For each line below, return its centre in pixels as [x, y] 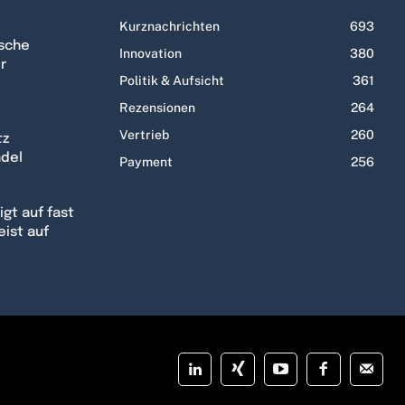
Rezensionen [157, 108]
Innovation [151, 54]
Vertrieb [144, 135]
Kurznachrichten [170, 27]
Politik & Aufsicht [172, 81]
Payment [146, 162]
